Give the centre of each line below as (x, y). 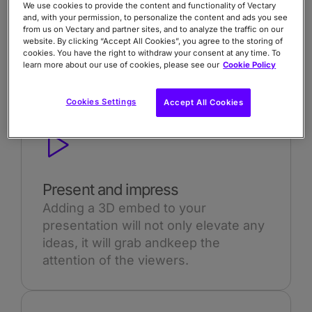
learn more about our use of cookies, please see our (122, 64)
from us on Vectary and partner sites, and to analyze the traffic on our (154, 29)
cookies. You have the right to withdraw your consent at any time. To (152, 53)
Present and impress (111, 190)
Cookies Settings (101, 101)
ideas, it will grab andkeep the (131, 243)
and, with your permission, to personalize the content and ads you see (156, 17)
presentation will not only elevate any (154, 226)
